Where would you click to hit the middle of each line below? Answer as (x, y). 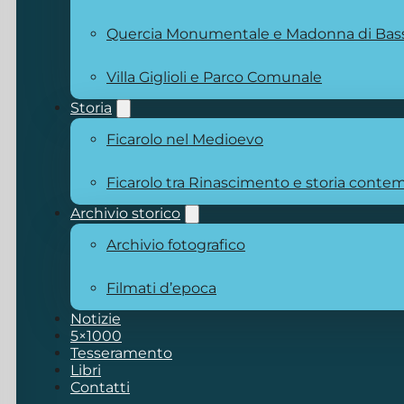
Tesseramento (121, 353)
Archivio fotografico (176, 244)
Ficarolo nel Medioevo (185, 139)
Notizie (96, 318)
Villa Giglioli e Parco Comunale (214, 77)
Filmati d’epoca (161, 288)
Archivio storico (125, 213)
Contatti (100, 387)
